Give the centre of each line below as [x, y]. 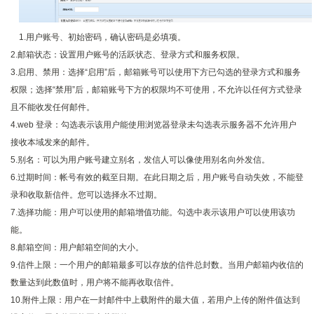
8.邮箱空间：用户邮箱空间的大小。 [77, 248]
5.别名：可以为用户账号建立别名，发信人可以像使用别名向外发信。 [140, 160]
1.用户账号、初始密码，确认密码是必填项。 [102, 37]
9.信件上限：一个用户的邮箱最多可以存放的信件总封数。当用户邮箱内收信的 [157, 265]
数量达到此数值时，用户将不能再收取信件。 [95, 283]
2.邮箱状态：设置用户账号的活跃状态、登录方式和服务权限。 [128, 55]
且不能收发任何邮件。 [53, 108]
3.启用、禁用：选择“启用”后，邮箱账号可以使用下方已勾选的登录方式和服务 [156, 73]
